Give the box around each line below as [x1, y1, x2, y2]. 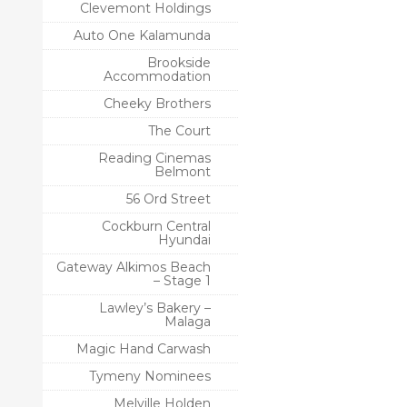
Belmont [154, 164, 211, 180]
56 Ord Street [126, 191, 211, 207]
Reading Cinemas [98, 150, 211, 166]
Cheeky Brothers [104, 95, 211, 112]
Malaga [164, 313, 211, 330]
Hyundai [158, 232, 211, 248]
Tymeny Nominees [89, 368, 211, 384]
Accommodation [104, 68, 211, 84]
